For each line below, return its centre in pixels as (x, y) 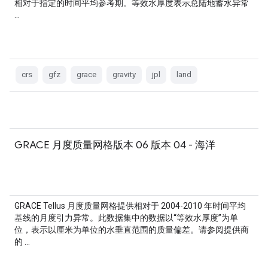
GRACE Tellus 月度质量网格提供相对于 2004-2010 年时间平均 (130, 206)
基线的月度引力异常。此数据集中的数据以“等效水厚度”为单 (126, 218)
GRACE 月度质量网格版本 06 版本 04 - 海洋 (115, 145)
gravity (124, 74)
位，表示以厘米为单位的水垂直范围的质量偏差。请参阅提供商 (132, 230)
